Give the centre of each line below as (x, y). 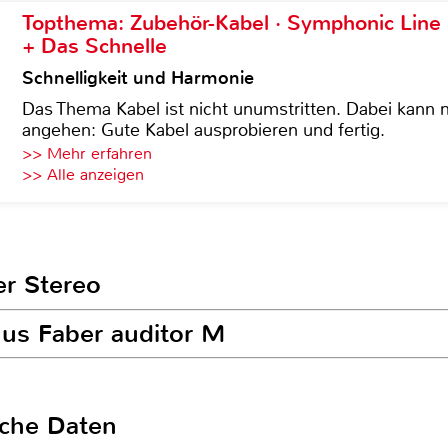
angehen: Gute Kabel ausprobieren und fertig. (203, 130)
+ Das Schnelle (94, 46)
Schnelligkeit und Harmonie (138, 78)
